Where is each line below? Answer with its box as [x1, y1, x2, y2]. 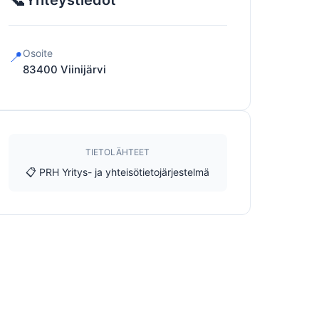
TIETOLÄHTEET [85, 147, 150, 157]
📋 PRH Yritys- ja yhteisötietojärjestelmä [26, 166, 210, 178]
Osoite [22, 47, 53, 59]
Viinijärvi [60, 63, 106, 76]
